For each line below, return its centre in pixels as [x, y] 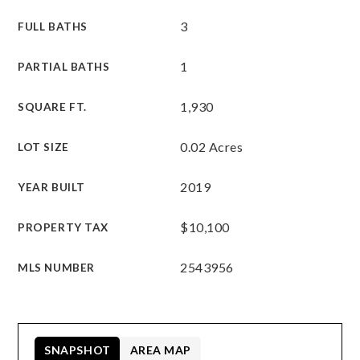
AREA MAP [160, 350]
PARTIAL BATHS [64, 67]
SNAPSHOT [78, 350]
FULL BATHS [53, 27]
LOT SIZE [43, 147]
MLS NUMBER [56, 268]
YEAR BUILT [51, 187]
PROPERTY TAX [63, 227]
